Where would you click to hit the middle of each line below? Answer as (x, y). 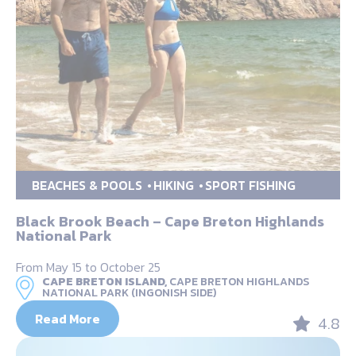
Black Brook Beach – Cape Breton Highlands (170, 222)
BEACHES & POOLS (87, 186)
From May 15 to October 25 (88, 267)
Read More (68, 319)
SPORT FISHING (250, 186)
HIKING (174, 186)
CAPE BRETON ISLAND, (104, 282)
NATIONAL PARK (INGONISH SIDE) (129, 293)
